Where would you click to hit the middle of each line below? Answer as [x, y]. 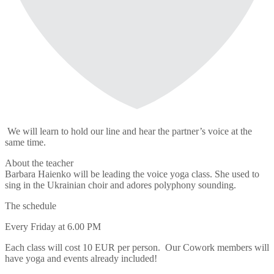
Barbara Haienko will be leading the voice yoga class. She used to [132, 174]
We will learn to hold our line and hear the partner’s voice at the [128, 131]
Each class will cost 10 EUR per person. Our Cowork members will [137, 247]
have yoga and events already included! [81, 258]
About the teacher [39, 163]
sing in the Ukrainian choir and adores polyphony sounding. [120, 185]
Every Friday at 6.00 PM [53, 226]
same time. [25, 142]
